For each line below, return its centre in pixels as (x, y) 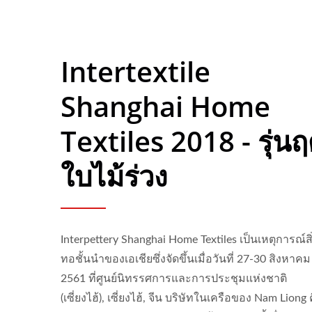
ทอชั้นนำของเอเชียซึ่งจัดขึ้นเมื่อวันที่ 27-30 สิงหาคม (186, 259)
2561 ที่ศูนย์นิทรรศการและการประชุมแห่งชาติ (174, 279)
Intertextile (135, 71)
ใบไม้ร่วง (114, 176)
